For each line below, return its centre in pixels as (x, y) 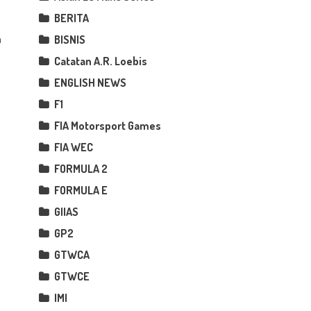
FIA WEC (74, 147)
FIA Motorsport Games (108, 125)
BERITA (72, 18)
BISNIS (70, 39)
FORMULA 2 (81, 168)
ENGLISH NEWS (91, 82)
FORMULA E (81, 190)
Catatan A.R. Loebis (101, 61)
